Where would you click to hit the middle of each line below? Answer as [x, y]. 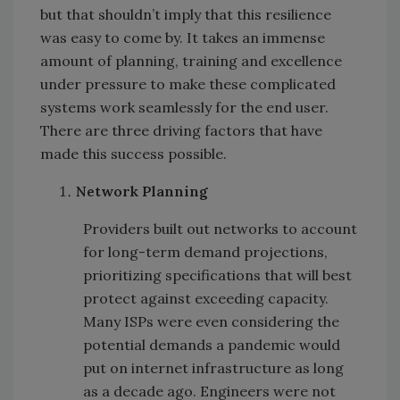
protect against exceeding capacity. [206, 299]
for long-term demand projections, [205, 252]
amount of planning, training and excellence [191, 61]
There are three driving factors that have [181, 131]
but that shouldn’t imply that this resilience [186, 15]
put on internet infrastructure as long [213, 368]
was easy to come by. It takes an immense [183, 38]
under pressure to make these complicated [188, 84]
